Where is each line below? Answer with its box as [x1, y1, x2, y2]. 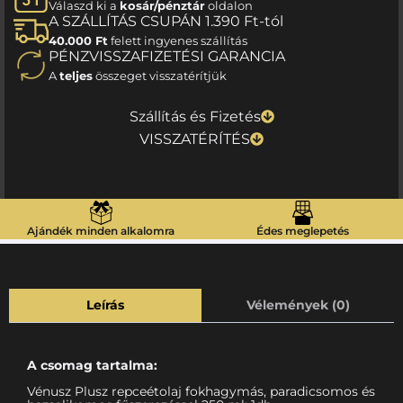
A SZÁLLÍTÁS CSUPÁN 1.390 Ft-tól [49, 13, 283, 31]
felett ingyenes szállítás [108, 33, 247, 49]
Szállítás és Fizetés [129, 107, 261, 125]
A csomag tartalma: [27, 356, 157, 373]
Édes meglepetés [255, 223, 349, 237]
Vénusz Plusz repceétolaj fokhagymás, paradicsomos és [27, 382, 375, 399]
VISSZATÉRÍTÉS [139, 130, 250, 148]
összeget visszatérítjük [93, 68, 227, 84]
